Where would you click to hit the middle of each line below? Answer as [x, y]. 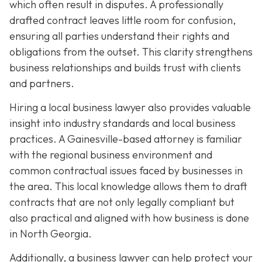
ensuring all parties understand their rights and [119, 36]
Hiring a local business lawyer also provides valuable [130, 107]
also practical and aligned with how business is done [129, 218]
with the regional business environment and [111, 154]
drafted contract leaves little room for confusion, [123, 20]
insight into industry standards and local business [123, 123]
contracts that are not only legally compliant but [122, 202]
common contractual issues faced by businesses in [126, 170]
